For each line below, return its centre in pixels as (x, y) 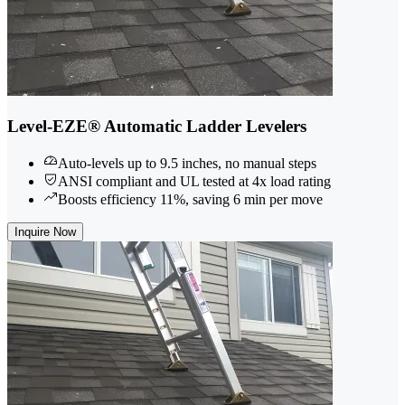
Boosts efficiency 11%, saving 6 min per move (190, 199)
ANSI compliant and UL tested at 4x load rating (194, 181)
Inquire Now (45, 231)
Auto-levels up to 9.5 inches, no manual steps (187, 163)
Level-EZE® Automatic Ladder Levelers (157, 127)
